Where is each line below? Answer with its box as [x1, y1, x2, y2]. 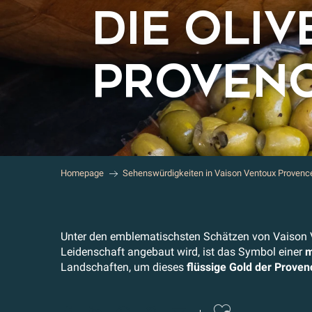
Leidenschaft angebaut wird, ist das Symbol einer [61, 245, 305, 258]
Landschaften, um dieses [61, 260, 187, 274]
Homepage [61, 168, 104, 178]
